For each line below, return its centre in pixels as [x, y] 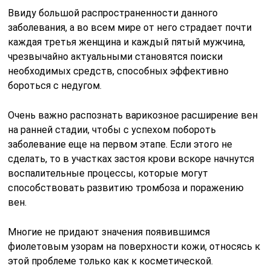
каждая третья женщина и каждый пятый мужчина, [127, 42]
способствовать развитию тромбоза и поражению [126, 188]
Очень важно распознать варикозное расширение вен [133, 115]
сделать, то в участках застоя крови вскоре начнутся [131, 158]
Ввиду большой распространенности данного [113, 13]
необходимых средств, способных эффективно [119, 71]
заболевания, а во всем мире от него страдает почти [130, 27]
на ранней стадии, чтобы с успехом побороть [112, 129]
